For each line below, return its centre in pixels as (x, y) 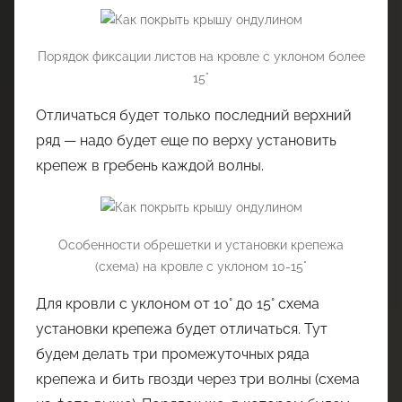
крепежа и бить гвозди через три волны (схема (198, 379)
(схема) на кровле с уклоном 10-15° (201, 266)
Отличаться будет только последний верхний (194, 116)
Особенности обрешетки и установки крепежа (201, 245)
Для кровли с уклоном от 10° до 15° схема (178, 303)
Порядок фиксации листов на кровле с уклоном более (201, 57)
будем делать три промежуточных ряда (173, 354)
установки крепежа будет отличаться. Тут (182, 328)
